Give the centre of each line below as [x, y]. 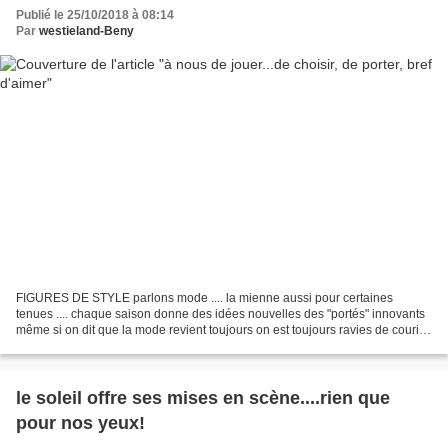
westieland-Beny [86, 30]
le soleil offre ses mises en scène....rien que [203, 398]
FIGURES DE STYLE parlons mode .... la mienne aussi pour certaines [204, 298]
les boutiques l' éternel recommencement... [132, 346]
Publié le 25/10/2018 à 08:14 [95, 14]
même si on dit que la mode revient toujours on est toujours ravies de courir [219, 330]
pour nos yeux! [80, 423]
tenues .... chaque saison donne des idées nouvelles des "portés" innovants [220, 314]
